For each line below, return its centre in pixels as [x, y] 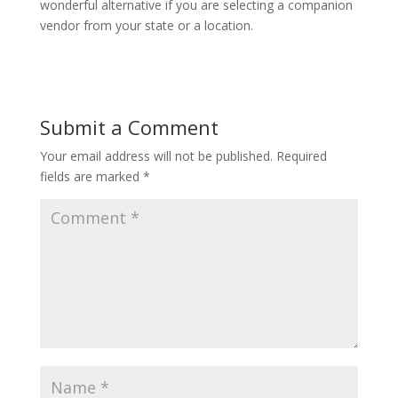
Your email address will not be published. [156, 156]
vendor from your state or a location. [146, 25]
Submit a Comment [129, 127]
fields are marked [91, 176]
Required [301, 156]
